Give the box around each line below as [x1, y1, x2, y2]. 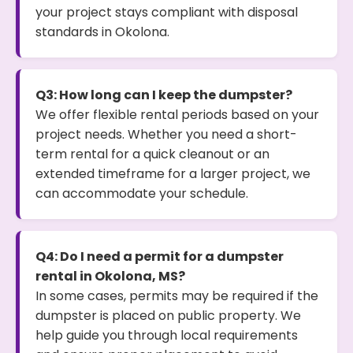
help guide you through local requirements [35, 326, 298, 344]
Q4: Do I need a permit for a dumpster [35, 247, 284, 266]
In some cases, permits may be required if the [35, 287, 318, 305]
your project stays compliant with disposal [35, 3, 298, 21]
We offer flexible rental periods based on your [35, 106, 319, 124]
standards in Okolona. [35, 23, 169, 41]
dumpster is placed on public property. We [35, 307, 301, 325]
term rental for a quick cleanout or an [35, 145, 269, 163]
